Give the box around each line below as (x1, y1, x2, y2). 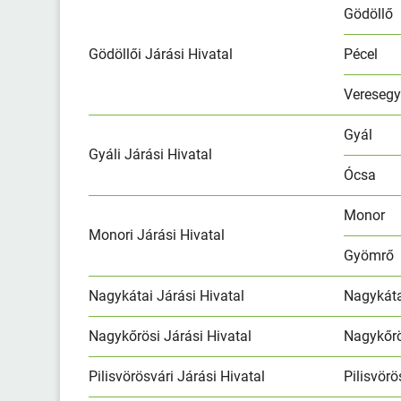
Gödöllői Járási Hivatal (89, 45, 234, 63)
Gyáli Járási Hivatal (89, 145, 213, 163)
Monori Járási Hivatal (89, 226, 226, 243)
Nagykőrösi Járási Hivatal (89, 327, 252, 345)
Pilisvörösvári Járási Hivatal (89, 367, 266, 385)
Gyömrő (344, 246, 395, 264)
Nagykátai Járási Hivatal (89, 286, 245, 304)
